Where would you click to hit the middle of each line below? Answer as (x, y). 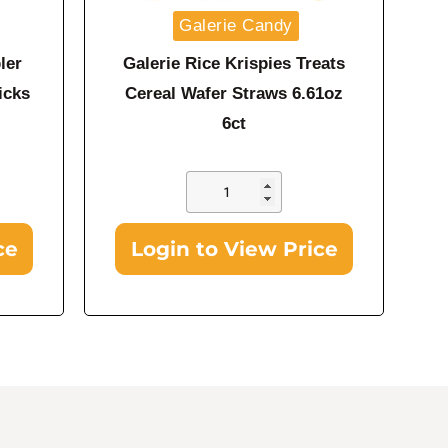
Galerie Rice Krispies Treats (234, 64)
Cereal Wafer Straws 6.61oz (234, 94)
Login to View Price (234, 248)
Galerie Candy (236, 25)
